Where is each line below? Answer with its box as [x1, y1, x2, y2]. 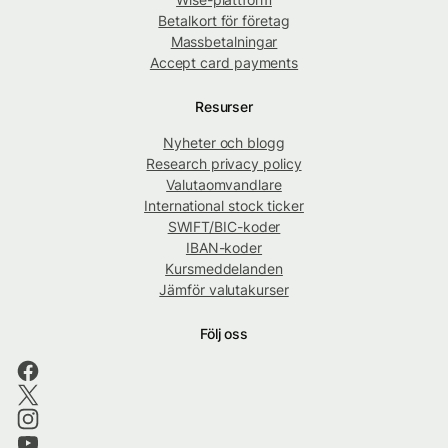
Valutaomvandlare [166, 176, 282, 194]
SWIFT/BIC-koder [167, 218, 281, 236]
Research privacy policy [146, 155, 302, 173]
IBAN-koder [185, 239, 263, 257]
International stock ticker [144, 197, 304, 215]
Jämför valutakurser [159, 281, 289, 299]
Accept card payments [149, 54, 299, 72]
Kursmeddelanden [165, 260, 283, 278]
